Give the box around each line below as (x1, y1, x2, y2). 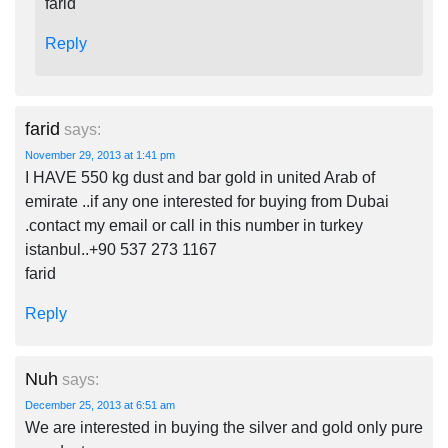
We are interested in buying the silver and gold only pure (25, 419, 423, 436)
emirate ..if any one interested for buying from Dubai (25, 193, 389, 210)
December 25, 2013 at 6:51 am (25, 399, 175, 411)
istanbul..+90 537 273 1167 (25, 241, 217, 258)
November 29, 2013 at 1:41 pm (25, 149, 175, 161)
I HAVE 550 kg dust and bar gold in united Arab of (25, 169, 375, 186)
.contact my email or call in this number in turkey (25, 217, 363, 234)
